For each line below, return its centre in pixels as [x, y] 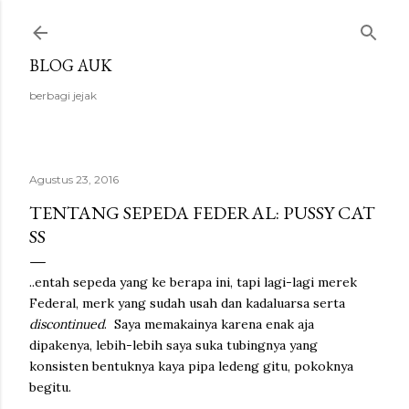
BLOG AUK [71, 65]
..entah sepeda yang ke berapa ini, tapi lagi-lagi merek [193, 282]
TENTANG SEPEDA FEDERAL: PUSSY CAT [202, 213]
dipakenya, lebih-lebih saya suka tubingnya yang [173, 345]
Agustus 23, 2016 [74, 179]
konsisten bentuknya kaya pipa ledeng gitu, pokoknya [191, 366]
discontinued [67, 324]
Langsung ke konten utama [204, 23]
